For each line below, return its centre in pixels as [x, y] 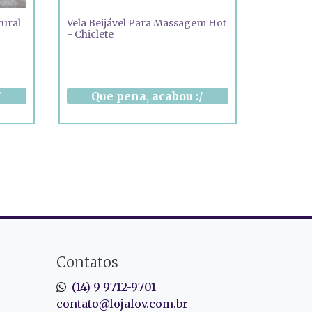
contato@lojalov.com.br [122, 303]
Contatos [87, 262]
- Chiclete [90, 34]
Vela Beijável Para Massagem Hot [146, 23]
